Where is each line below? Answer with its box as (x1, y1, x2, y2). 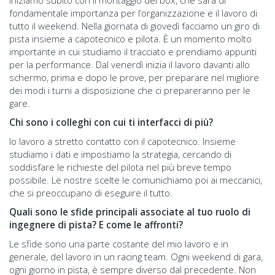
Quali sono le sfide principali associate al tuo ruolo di (9, 205, 250, 218)
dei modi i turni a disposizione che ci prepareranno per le (9, 83, 250, 96)
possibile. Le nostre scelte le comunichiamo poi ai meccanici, (9, 173, 262, 186)
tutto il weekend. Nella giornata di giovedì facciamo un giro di (9, 19, 260, 32)
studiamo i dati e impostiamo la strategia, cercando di (9, 147, 231, 160)
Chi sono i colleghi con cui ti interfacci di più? (9, 115, 213, 128)
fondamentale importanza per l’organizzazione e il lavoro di (9, 6, 257, 19)
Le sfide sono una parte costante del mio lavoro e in (9, 237, 228, 250)
